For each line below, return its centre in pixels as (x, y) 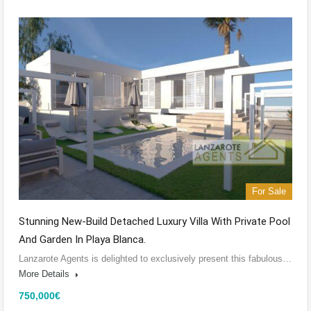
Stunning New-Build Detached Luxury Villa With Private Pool (154, 222)
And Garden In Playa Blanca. (82, 240)
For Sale (269, 192)
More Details (45, 274)
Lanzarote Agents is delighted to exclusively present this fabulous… (155, 259)
